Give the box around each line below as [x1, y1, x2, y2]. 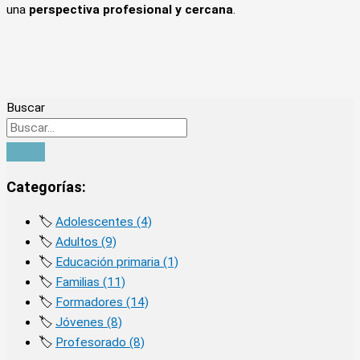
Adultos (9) [55, 234, 117, 249]
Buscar [6, 100, 45, 115]
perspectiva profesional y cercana [29, 2, 233, 18]
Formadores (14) [55, 294, 149, 309]
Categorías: [6, 178, 86, 195]
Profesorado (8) [55, 334, 145, 350]
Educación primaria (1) [55, 254, 178, 269]
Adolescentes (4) [55, 214, 152, 229]
